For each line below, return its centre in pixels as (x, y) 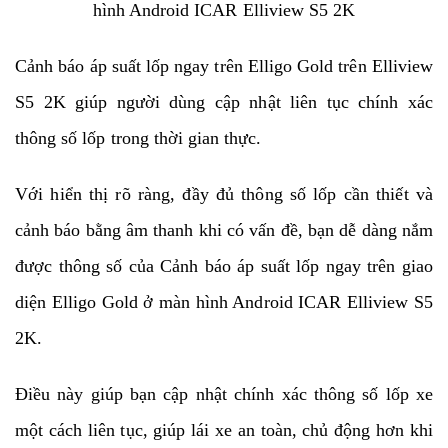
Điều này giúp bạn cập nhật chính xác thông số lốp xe (224, 393)
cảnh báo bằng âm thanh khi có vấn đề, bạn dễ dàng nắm (224, 229)
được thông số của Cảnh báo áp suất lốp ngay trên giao (224, 265)
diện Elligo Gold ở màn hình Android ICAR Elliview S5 (224, 301)
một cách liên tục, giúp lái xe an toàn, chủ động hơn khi (224, 429)
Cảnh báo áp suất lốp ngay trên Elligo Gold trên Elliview (224, 65)
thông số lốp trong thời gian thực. (138, 137)
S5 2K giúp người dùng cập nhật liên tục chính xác (224, 101)
